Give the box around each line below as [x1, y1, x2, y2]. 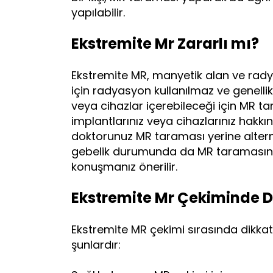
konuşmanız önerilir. [71, 158, 177, 174]
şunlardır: [71, 236, 121, 252]
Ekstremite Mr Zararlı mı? [71, 33, 259, 54]
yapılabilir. [71, 4, 125, 20]
